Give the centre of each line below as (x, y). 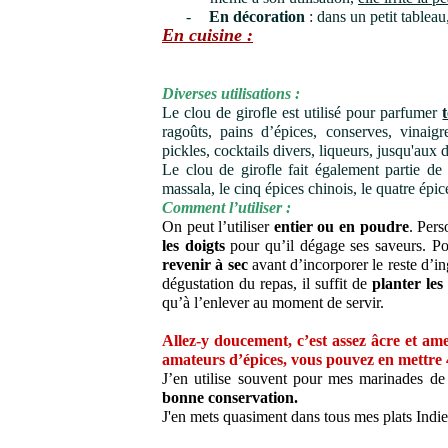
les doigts (196, 245)
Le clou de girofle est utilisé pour (271, 112)
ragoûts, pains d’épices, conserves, (281, 131)
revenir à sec (205, 264)
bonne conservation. (230, 397)
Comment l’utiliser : (226, 207)
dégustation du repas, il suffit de (267, 283)
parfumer (409, 112)
